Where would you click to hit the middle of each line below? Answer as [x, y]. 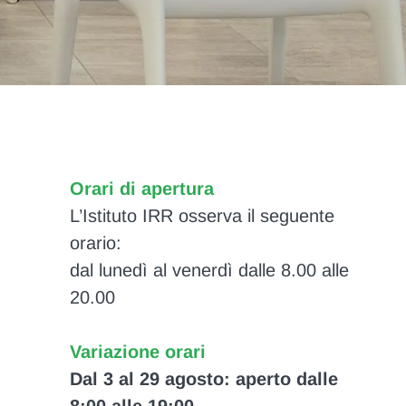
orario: [95, 243]
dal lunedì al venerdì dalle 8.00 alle [209, 271]
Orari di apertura [141, 189]
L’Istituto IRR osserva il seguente [202, 216]
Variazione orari [137, 352]
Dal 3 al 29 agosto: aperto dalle [203, 379]
